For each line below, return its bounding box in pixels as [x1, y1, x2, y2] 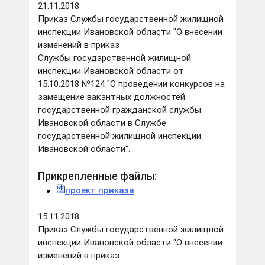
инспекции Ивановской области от [38, 66, 184, 77]
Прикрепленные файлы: [38, 170, 157, 183]
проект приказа [65, 185, 134, 196]
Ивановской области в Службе [38, 118, 166, 129]
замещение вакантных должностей [38, 92, 185, 103]
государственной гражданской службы [38, 105, 201, 116]
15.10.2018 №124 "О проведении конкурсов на [38, 79, 225, 90]
